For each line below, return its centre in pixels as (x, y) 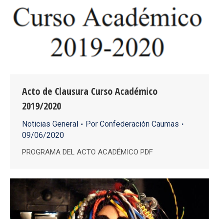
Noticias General (50, 124)
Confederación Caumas (139, 124)
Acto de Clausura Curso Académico (90, 91)
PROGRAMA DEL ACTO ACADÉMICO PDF (90, 152)
